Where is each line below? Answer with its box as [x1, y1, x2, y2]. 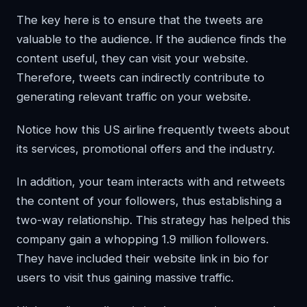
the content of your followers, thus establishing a [16, 194, 282, 208]
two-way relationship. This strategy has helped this [16, 213, 291, 228]
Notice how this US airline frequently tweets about [16, 123, 290, 137]
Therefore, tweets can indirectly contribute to [16, 71, 265, 85]
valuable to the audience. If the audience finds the [16, 32, 286, 47]
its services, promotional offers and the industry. [16, 142, 275, 156]
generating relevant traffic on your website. [16, 90, 251, 104]
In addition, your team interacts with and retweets [16, 175, 285, 189]
